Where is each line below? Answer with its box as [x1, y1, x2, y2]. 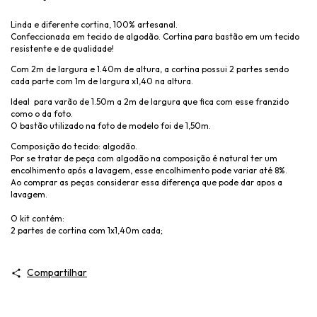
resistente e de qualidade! [11, 43, 114, 54]
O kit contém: [11, 213, 64, 224]
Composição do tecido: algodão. [11, 141, 139, 152]
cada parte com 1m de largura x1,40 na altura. [11, 76, 195, 87]
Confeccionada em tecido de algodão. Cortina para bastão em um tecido [11, 31, 299, 42]
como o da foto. [11, 108, 73, 120]
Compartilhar [26, 266, 87, 279]
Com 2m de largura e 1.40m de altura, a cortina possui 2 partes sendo [11, 64, 289, 75]
